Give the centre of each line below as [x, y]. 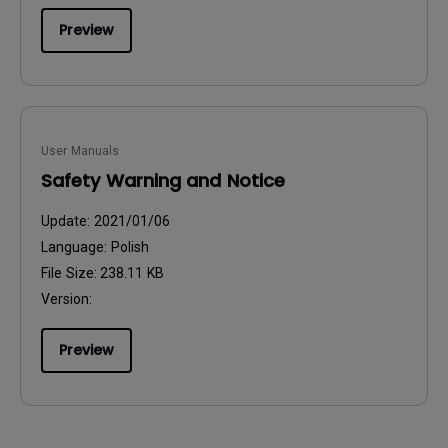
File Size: [70, 273]
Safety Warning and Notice [163, 180]
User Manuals [80, 151]
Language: [76, 247]
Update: [67, 221]
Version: [66, 299]
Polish [129, 247]
